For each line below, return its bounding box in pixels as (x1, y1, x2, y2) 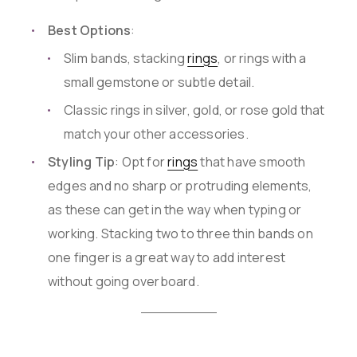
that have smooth (198, 153, 306, 171)
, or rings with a (218, 49, 307, 68)
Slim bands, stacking (64, 49, 188, 68)
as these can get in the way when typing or (48, 201, 302, 219)
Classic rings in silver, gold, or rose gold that (64, 101, 325, 120)
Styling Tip (48, 153, 116, 171)
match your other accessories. (64, 125, 249, 143)
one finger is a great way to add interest (48, 249, 286, 267)
